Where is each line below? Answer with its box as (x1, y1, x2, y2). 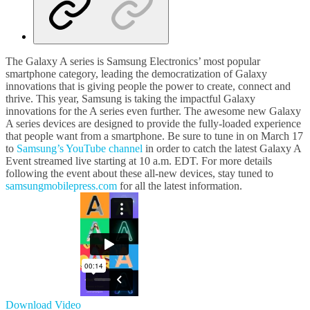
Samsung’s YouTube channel (17, 142, 143, 154)
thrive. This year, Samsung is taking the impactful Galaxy (6, 92, 255, 104)
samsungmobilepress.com (6, 179, 117, 192)
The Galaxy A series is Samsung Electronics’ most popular (6, 55, 260, 67)
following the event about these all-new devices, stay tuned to (6, 167, 273, 179)
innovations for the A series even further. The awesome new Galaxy (6, 104, 301, 117)
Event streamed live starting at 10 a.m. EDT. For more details (6, 154, 272, 167)
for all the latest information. (117, 179, 242, 192)
